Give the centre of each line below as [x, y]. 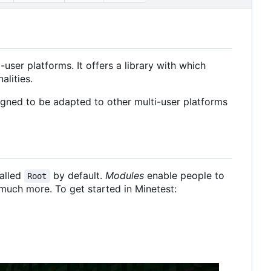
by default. [77, 175]
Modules [124, 175]
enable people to [185, 175]
